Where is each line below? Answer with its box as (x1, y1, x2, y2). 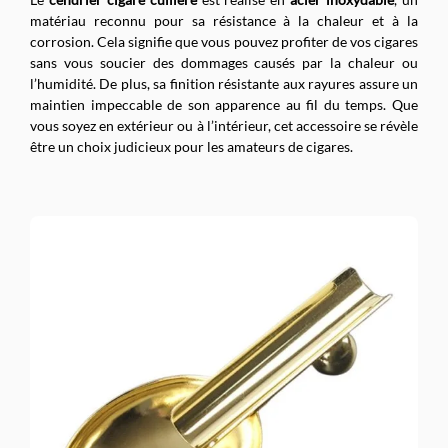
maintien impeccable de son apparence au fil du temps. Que (30, 95, 418, 113)
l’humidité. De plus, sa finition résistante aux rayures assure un (30, 74, 418, 92)
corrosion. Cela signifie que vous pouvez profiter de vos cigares (30, 32, 418, 50)
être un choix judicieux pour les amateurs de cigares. (30, 137, 353, 155)
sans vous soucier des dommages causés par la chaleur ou (30, 53, 418, 71)
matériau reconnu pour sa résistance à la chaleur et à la (30, 11, 418, 29)
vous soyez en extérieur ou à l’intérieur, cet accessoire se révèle (30, 116, 418, 134)
